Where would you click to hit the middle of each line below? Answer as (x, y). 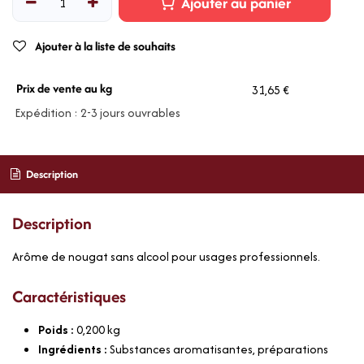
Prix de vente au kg (64, 89)
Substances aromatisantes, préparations (219, 349)
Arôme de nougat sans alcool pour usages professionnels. (166, 256)
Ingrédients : (74, 349)
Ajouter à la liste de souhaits (105, 46)
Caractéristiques (69, 296)
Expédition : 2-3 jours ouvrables (96, 113)
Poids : (57, 329)
